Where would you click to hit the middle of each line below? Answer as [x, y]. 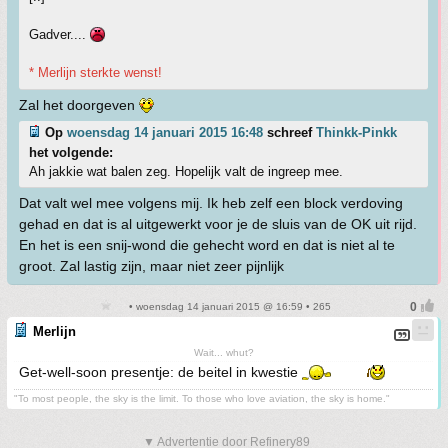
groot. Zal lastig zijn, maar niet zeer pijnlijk [151, 266]
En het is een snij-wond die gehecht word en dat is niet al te [207, 245]
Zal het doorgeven [79, 105]
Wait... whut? [223, 352]
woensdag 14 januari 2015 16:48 [165, 132]
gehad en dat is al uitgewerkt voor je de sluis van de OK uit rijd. [218, 224]
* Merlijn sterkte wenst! [95, 72]
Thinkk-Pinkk [356, 132]
